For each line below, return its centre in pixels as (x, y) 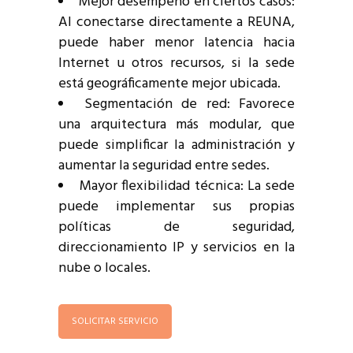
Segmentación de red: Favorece (189, 105)
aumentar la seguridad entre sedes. (164, 166)
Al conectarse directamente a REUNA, (176, 23)
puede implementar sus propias (176, 207)
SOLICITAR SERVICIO (115, 322)
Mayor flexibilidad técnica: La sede (187, 187)
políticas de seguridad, (176, 228)
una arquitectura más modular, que (176, 125)
